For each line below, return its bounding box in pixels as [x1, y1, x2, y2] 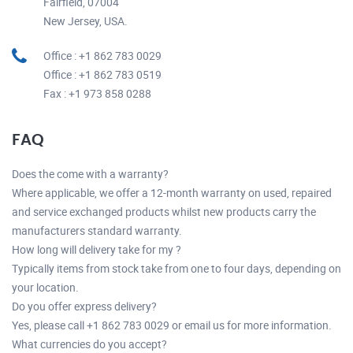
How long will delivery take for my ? [12, 241, 181, 257]
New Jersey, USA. [43, 13, 128, 28]
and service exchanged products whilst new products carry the [12, 203, 316, 219]
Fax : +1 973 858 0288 [43, 85, 151, 101]
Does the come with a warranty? [12, 165, 169, 181]
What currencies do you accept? [12, 336, 167, 351]
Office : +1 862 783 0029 [43, 47, 162, 63]
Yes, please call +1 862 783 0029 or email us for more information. [12, 317, 332, 333]
